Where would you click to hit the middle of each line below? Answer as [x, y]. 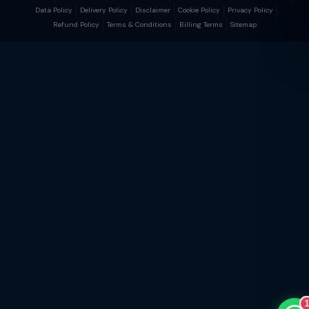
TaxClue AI [70, 114]
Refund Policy [76, 24]
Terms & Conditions [139, 24]
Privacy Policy [250, 10]
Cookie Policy [199, 10]
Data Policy [54, 10]
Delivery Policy [104, 10]
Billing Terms [201, 24]
